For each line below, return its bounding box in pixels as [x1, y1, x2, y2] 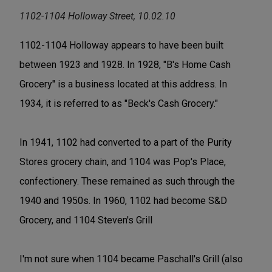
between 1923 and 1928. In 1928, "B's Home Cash [19, 59, 231, 71]
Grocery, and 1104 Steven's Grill [19, 214, 152, 226]
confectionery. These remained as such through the [19, 175, 235, 188]
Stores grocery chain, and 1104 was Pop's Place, [19, 156, 226, 168]
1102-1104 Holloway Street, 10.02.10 [19, 10, 175, 22]
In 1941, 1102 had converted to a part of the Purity [19, 137, 232, 149]
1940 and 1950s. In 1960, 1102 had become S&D [19, 195, 227, 207]
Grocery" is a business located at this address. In [19, 78, 227, 90]
